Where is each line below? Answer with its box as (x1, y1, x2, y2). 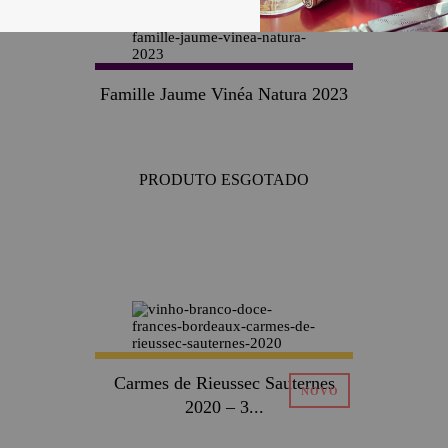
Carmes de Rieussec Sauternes (113, 373, 335, 393)
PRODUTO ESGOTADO (139, 171, 309, 188)
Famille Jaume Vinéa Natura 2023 (100, 84, 348, 104)
